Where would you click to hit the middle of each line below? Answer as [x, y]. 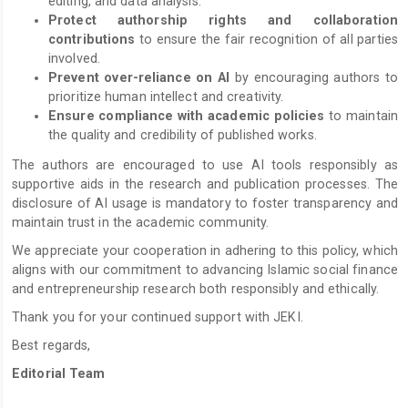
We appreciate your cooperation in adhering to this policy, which [205, 250]
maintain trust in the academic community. [141, 222]
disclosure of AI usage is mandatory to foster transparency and [205, 203]
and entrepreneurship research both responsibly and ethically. [196, 288]
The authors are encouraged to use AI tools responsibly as [205, 164]
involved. [74, 58]
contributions [92, 39]
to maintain [361, 116]
